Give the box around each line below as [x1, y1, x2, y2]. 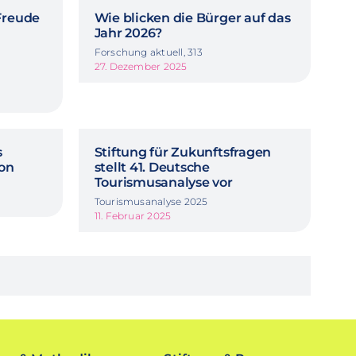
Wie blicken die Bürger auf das [94, 10, 291, 25]
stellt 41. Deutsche [94, 159, 211, 175]
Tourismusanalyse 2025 [94, 195, 208, 207]
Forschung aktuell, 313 [94, 45, 203, 58]
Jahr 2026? [94, 25, 163, 41]
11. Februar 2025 [94, 209, 172, 222]
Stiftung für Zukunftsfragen [94, 144, 272, 160]
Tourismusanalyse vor [94, 174, 233, 190]
